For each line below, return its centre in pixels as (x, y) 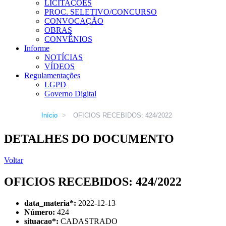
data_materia (47, 203)
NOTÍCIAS (64, 57)
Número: (40, 212)
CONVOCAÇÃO (74, 21)
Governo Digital (70, 94)
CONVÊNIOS (68, 39)
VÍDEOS (60, 66)
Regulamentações (52, 75)
